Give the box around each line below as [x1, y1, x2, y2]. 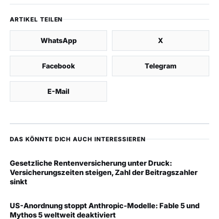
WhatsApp [40, 36, 77, 45]
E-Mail [47, 87, 69, 96]
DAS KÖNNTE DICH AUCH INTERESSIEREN [10, 135, 146, 143]
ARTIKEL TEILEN [10, 16, 63, 23]
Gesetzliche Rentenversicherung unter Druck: [10, 159, 172, 168]
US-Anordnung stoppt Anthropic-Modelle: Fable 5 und [10, 201, 199, 211]
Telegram [145, 62, 176, 70]
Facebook [42, 62, 75, 70]
